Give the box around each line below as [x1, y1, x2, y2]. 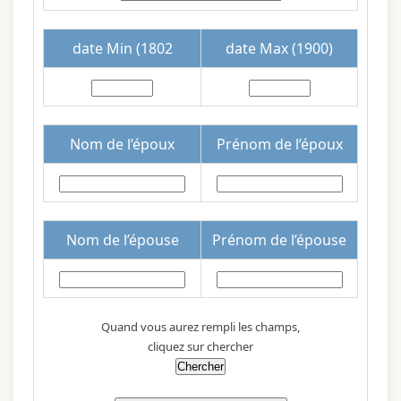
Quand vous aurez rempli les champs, [101, 318, 300, 335]
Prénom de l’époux [216, 133, 343, 154]
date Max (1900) [226, 38, 333, 58]
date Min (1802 [72, 38, 173, 58]
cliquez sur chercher [148, 337, 253, 354]
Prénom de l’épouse [212, 229, 346, 250]
